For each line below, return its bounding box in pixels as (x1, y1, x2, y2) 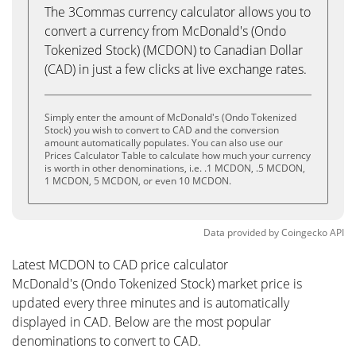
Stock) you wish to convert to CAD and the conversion (44, 123, 279, 137)
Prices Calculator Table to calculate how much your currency (44, 149, 311, 162)
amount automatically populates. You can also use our (44, 136, 283, 149)
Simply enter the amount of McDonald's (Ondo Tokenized (44, 110, 296, 124)
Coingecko (281, 226, 327, 239)
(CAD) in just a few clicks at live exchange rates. (44, 60, 307, 78)
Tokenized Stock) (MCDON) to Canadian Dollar (44, 41, 303, 59)
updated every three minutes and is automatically (12, 294, 289, 311)
